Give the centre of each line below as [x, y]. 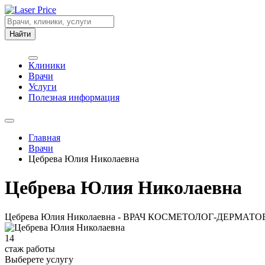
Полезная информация [74, 97]
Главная [44, 138]
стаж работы [30, 248]
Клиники [47, 65]
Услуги [43, 87]
